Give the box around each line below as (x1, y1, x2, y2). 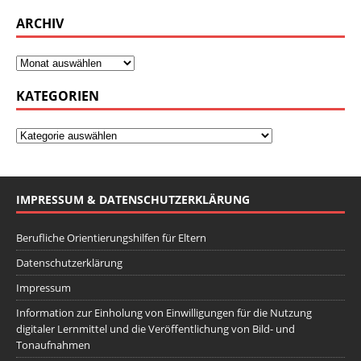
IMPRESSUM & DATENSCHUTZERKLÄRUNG (16, 191, 250, 207)
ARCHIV (16, 14, 64, 32)
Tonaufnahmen (16, 337, 90, 352)
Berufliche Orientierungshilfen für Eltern (16, 230, 206, 245)
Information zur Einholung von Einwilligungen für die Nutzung (16, 305, 312, 320)
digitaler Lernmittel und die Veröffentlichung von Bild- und (16, 321, 295, 336)
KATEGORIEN (16, 86, 99, 105)
